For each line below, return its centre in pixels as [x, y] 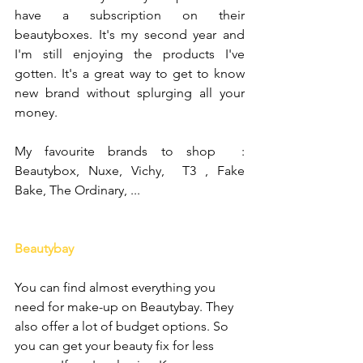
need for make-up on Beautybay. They [126, 307]
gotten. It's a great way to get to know [130, 73]
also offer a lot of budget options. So [123, 326]
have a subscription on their [130, 15]
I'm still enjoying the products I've [130, 54]
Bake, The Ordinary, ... [77, 190]
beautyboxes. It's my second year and [130, 34]
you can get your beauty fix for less [116, 346]
